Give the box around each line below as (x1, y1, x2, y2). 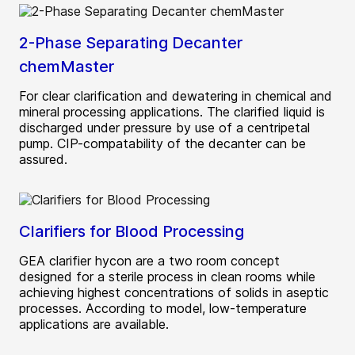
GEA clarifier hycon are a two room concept (19, 252, 280, 269)
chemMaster (19, 56, 114, 76)
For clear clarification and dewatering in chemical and (19, 87, 332, 104)
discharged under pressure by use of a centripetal (19, 119, 310, 136)
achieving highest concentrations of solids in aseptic (19, 284, 329, 300)
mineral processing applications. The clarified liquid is (19, 103, 325, 120)
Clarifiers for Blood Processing (19, 221, 244, 241)
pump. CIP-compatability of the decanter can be (19, 135, 306, 151)
